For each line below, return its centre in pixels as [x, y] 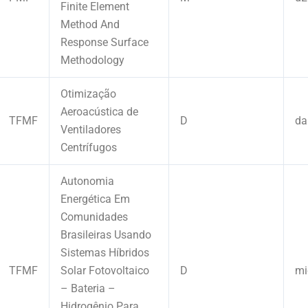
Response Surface [104, 42]
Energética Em [95, 199]
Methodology [92, 60]
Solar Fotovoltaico [105, 270]
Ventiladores [91, 129]
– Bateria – [88, 288]
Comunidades [94, 217]
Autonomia [87, 181]
